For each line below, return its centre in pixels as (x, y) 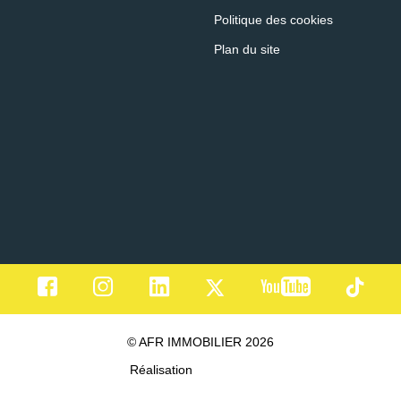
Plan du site (247, 49)
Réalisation (163, 369)
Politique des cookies (273, 19)
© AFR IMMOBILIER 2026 (200, 341)
